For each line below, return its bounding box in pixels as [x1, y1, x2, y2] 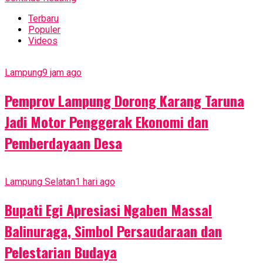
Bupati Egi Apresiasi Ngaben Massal [5, 198, 212, 220]
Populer [28, 24, 60, 36]
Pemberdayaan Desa [5, 131, 122, 153]
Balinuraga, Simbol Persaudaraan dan [5, 220, 222, 241]
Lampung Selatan [5, 176, 75, 187]
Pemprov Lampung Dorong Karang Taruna [5, 89, 244, 111]
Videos [28, 35, 58, 47]
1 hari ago [75, 176, 115, 187]
